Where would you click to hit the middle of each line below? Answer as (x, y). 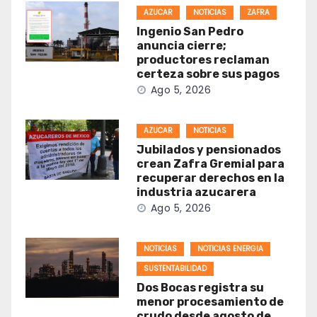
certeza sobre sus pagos (208, 74)
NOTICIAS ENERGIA (230, 248)
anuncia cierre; (181, 45)
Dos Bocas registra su (200, 287)
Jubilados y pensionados (208, 149)
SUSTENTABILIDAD (175, 268)
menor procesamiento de (210, 301)
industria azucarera (196, 192)
